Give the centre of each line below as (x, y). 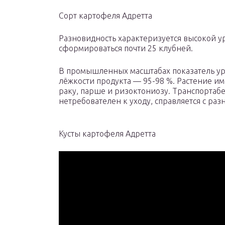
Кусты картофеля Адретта (107, 134)
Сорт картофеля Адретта (105, 16)
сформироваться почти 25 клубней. (126, 48)
